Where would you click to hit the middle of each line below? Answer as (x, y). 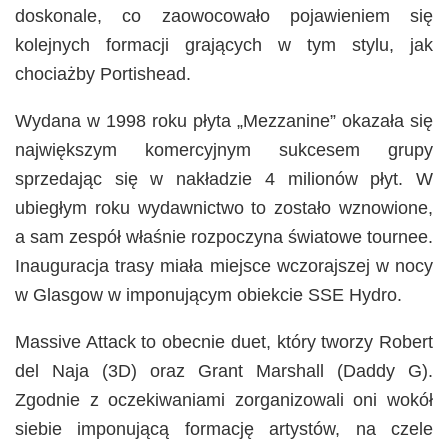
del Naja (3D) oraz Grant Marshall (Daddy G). (224, 370)
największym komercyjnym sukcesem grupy (224, 149)
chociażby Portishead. (103, 73)
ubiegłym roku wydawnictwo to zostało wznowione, (224, 207)
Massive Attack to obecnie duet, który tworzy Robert (224, 341)
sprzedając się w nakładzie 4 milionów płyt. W (224, 178)
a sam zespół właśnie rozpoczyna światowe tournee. (224, 236)
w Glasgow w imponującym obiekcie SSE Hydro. (208, 294)
